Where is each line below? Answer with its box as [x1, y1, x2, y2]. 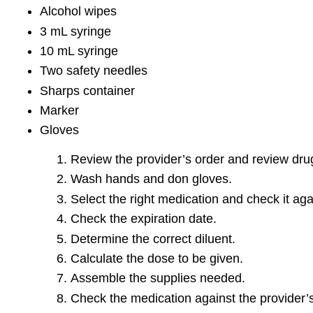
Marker [39, 103, 79, 118]
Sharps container [39, 83, 135, 98]
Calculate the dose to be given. [70, 252, 243, 266]
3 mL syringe [39, 24, 111, 38]
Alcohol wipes [39, 4, 117, 19]
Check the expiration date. [70, 212, 217, 226]
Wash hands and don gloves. [70, 172, 232, 187]
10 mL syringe [39, 43, 118, 58]
